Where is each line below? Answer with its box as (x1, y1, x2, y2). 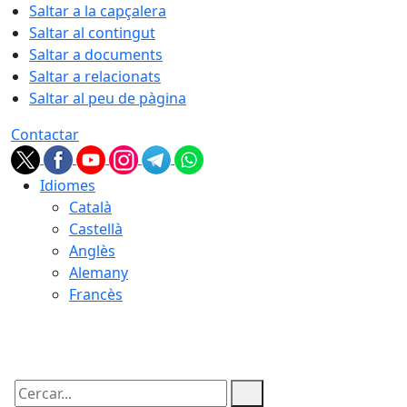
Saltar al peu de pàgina (29, 88, 186, 108)
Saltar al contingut (29, 23, 155, 43)
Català (69, 197, 112, 217)
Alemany (69, 263, 128, 283)
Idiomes (40, 175, 95, 195)
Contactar (11, 124, 79, 144)
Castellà (69, 219, 123, 239)
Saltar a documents (29, 45, 163, 65)
